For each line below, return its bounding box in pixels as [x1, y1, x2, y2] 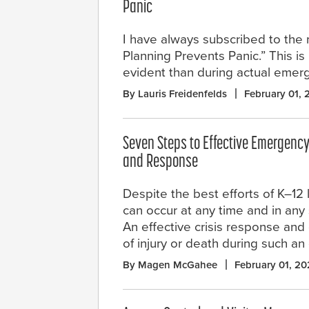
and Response [123, 152, 198, 172]
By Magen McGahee [123, 258, 217, 271]
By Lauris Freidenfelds [123, 87, 227, 100]
